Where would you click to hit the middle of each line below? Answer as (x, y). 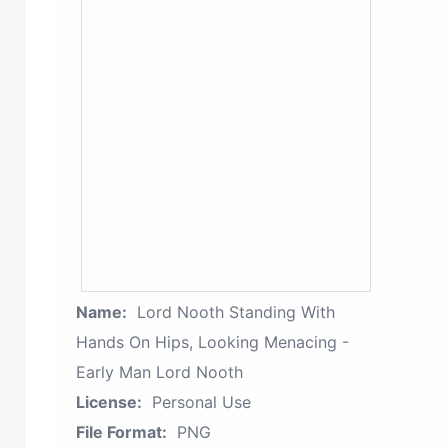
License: (109, 402)
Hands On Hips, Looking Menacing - (212, 342)
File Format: (121, 432)
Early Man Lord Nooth (159, 372)
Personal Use (201, 402)
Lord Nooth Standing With (236, 312)
